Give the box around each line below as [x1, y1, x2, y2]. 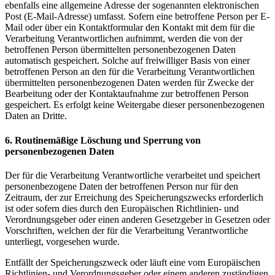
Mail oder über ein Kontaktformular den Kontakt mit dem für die [5, 22, 255, 33]
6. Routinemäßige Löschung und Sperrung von [5, 134, 201, 145]
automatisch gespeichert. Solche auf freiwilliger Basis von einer [5, 55, 250, 66]
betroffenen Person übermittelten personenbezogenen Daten [5, 44, 236, 55]
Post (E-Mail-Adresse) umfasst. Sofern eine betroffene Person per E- [5, 11, 269, 22]
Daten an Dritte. [5, 110, 67, 122]
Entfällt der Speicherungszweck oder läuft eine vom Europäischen [5, 257, 260, 268]
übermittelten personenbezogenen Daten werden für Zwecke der [5, 77, 254, 88]
